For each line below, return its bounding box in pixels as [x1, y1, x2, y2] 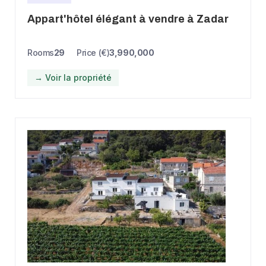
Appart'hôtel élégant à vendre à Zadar [27, 12, 229, 25]
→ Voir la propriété [34, 72, 112, 83]
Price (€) [77, 47, 110, 58]
